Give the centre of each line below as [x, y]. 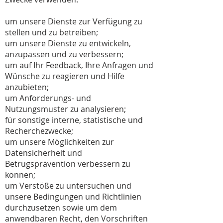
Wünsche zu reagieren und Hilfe [65, 76]
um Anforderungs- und [48, 98]
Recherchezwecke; [39, 131]
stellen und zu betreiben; [52, 32]
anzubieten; [27, 87]
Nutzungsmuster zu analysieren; [65, 109]
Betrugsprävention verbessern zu [68, 164]
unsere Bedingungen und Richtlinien [73, 197]
